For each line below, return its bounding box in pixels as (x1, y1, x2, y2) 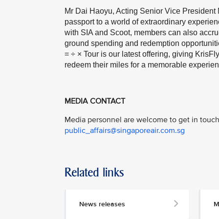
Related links (65, 165, 124, 179)
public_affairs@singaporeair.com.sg (65, 125, 185, 135)
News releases (79, 199, 125, 208)
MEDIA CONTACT (65, 96, 125, 107)
